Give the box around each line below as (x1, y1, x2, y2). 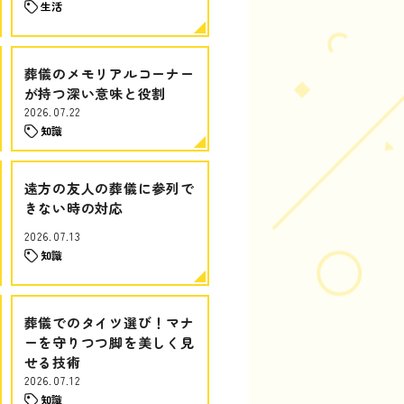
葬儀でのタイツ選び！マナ (23, 313, 195, 332)
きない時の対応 (23, 198, 124, 217)
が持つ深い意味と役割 (23, 84, 166, 103)
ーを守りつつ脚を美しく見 (23, 333, 195, 352)
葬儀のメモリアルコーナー (23, 64, 195, 83)
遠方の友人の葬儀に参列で (23, 179, 195, 197)
